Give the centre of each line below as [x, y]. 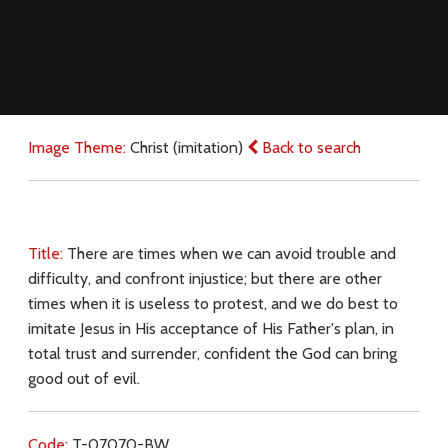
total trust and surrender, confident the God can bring [212, 354]
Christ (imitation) [188, 148]
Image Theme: [78, 148]
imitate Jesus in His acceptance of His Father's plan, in [210, 329]
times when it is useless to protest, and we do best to [212, 304]
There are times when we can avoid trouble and [231, 254]
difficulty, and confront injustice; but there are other [204, 279]
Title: [47, 254]
